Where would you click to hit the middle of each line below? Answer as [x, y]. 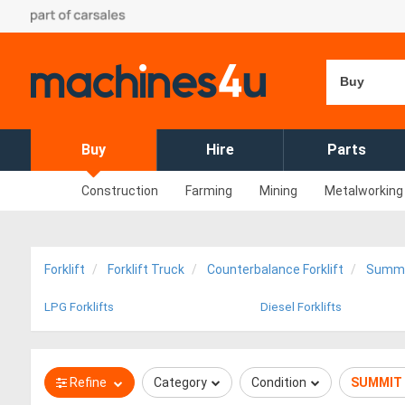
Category [180, 382]
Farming [209, 191]
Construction [120, 191]
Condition [279, 382]
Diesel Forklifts [301, 307]
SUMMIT [377, 382]
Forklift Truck [146, 269]
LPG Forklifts [79, 307]
